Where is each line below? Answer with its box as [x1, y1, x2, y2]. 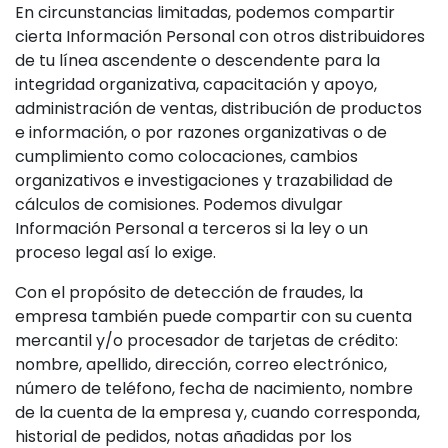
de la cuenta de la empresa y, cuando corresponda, [15, 401, 420, 424]
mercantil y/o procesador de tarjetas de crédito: [15, 329, 398, 352]
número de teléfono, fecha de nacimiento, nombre [15, 377, 413, 400]
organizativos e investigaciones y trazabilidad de [15, 169, 393, 192]
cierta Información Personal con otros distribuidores [15, 25, 425, 48]
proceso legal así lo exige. [15, 241, 216, 264]
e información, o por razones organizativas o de [15, 121, 387, 144]
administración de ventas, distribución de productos [15, 97, 422, 120]
